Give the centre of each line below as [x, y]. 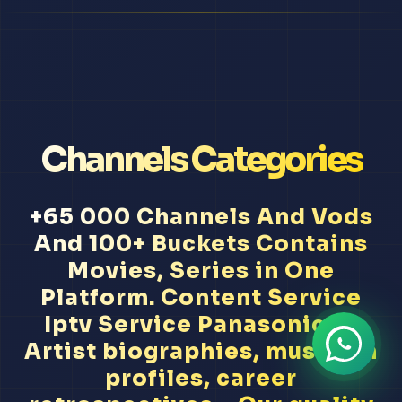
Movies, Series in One [201, 271]
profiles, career [201, 379]
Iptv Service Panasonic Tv [201, 325]
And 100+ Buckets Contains [201, 245]
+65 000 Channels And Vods [201, 218]
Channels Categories [201, 160]
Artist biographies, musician [201, 352]
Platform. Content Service [201, 298]
